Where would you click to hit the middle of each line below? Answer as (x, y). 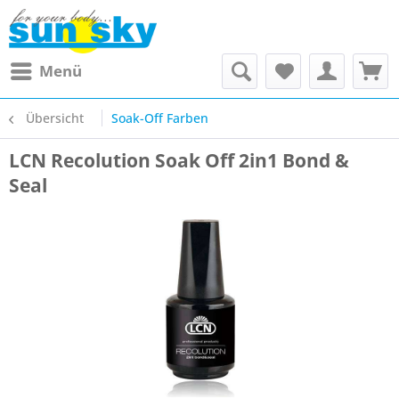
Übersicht (55, 118)
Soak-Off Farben (160, 118)
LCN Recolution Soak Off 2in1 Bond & (179, 160)
